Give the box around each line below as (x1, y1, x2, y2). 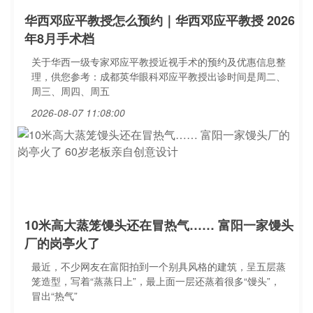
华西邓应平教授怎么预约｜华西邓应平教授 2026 (24, 11, 295, 29)
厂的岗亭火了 (24, 234, 100, 252)
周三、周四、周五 (31, 84, 110, 98)
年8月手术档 (24, 29, 94, 48)
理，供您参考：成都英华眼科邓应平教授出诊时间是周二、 (31, 69, 286, 83)
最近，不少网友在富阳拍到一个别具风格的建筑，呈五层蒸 (31, 259, 286, 273)
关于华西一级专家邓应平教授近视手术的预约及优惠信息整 (31, 54, 286, 68)
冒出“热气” (31, 289, 78, 303)
